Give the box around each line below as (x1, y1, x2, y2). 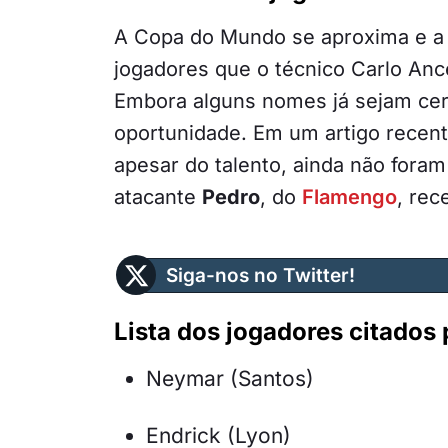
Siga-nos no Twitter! (166, 264, 355, 288)
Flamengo (302, 185, 397, 210)
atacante (114, 185, 202, 210)
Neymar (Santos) (146, 366, 314, 392)
